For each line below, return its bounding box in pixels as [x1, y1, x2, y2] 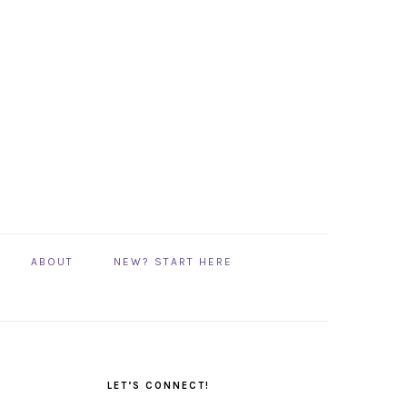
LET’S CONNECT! [106, 380, 210, 392]
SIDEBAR [21, 377, 111, 397]
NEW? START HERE [113, 255, 233, 268]
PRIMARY [21, 355, 114, 375]
